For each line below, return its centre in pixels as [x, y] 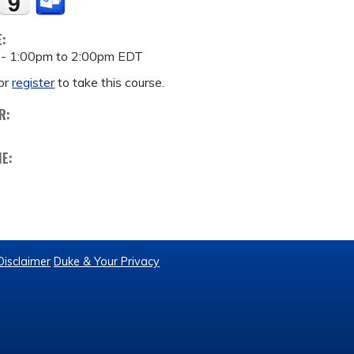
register [34, 82]
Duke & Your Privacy [107, 262]
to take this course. [110, 82]
